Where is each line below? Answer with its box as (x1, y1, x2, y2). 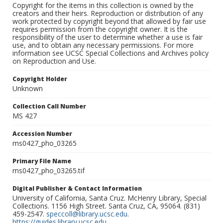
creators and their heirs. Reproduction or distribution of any (12, 8, 203, 18)
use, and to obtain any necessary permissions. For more (12, 40, 194, 50)
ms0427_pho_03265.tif (12, 166, 85, 176)
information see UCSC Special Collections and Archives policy (12, 48, 209, 58)
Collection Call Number (12, 102, 86, 111)
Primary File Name (12, 157, 71, 166)
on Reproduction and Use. (12, 56, 96, 66)
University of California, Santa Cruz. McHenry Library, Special (12, 193, 207, 203)
